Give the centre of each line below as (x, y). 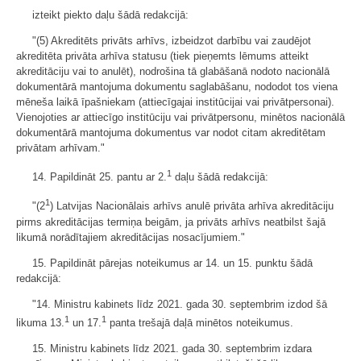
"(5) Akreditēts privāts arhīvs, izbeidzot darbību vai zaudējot (172, 40)
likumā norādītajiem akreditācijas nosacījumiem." (131, 237)
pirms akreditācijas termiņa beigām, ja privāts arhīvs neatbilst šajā (171, 222)
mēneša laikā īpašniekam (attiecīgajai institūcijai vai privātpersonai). (175, 102)
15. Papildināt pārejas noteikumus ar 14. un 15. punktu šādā (172, 263)
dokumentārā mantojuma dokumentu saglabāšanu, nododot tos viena (177, 86)
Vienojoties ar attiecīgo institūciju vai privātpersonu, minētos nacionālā (180, 117)
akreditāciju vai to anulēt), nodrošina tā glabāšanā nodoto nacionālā (173, 71)
